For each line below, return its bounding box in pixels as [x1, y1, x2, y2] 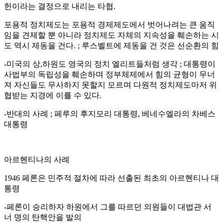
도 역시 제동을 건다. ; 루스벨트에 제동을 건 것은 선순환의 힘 [4, 41, 219, 50]
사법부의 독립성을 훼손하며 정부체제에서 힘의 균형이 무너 [4, 70, 215, 79]
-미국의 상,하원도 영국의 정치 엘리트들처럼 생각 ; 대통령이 [4, 59, 216, 68]
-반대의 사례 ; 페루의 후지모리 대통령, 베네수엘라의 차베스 [4, 109, 216, 118]
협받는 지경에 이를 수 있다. [4, 91, 102, 100]
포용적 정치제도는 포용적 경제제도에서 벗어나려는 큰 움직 [4, 20, 215, 29]
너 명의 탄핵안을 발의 [4, 213, 82, 222]
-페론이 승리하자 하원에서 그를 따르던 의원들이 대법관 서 [4, 202, 212, 211]
